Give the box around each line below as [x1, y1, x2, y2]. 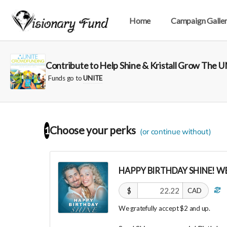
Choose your [56, 124, 109, 136]
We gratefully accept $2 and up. [119, 204, 211, 212]
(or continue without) [140, 127, 211, 136]
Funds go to [48, 73, 84, 82]
